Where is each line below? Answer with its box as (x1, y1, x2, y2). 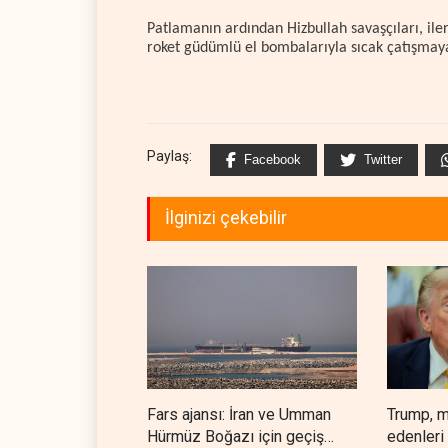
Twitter (364, 152, 402, 168)
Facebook (244, 152, 301, 168)
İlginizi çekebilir (165, 207, 287, 229)
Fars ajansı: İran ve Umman (147, 405, 331, 425)
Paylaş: (147, 148, 192, 165)
